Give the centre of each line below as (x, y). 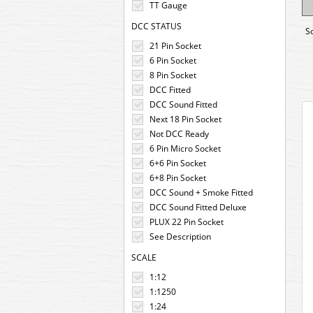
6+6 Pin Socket (178, 163)
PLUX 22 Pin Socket (187, 222)
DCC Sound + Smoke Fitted (201, 192)
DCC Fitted (170, 90)
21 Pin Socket (175, 46)
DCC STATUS (156, 26)
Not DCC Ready (179, 134)
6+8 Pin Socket (178, 178)
